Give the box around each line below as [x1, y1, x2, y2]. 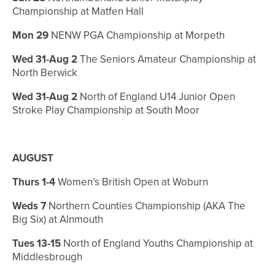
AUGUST [12, 150, 53, 166]
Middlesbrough [12, 249, 82, 265]
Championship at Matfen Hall [12, 4, 144, 20]
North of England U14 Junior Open [77, 89, 235, 105]
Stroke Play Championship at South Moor [12, 103, 199, 118]
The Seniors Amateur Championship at [77, 52, 256, 68]
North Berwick [12, 65, 77, 81]
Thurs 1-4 [12, 174, 55, 190]
